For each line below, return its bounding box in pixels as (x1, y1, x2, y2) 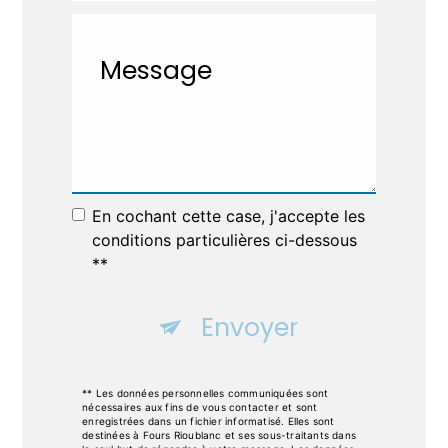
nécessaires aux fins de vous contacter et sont (82, 400, 318, 413)
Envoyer (200, 310, 298, 346)
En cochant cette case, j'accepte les (92, 205, 366, 226)
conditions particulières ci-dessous (92, 229, 358, 250)
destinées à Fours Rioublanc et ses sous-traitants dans (82, 428, 356, 441)
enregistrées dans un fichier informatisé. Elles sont (82, 414, 335, 427)
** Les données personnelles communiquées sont (82, 386, 329, 399)
